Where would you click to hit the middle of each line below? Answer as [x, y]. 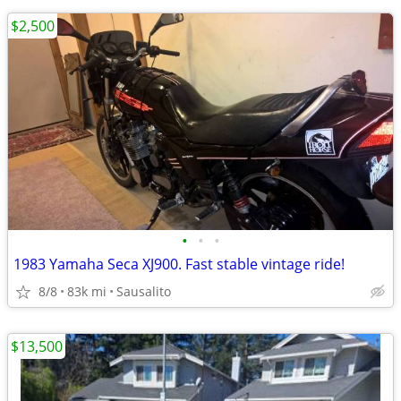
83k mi [87, 291]
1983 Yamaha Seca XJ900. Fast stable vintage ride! [179, 264]
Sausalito [144, 291]
